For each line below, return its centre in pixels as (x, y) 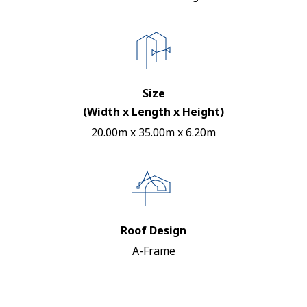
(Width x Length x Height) (153, 112)
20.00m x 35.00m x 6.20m (153, 132)
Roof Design (153, 230)
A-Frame (153, 251)
